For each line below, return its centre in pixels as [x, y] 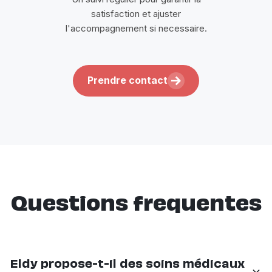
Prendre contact [127, 80]
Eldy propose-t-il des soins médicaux [127, 264]
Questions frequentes [136, 205]
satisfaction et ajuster [136, 13]
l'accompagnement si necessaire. [136, 28]
